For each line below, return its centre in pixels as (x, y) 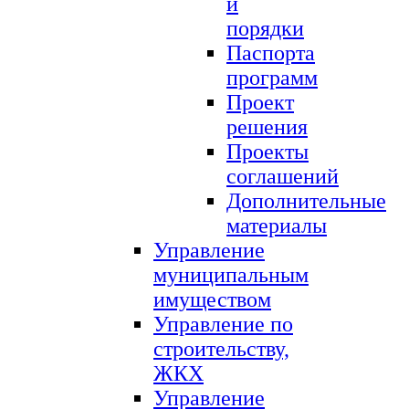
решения (267, 126)
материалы (277, 225)
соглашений (283, 176)
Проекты (267, 151)
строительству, (221, 348)
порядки (265, 28)
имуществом (212, 299)
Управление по (223, 324)
